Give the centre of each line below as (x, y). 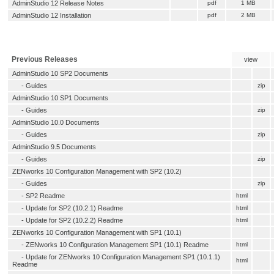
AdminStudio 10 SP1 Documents (60, 98)
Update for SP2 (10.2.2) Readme (74, 220)
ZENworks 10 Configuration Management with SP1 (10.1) (97, 233)
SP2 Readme (45, 196)
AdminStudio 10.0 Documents (56, 123)
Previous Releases (45, 60)
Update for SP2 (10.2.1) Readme (74, 208)
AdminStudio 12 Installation (52, 16)
